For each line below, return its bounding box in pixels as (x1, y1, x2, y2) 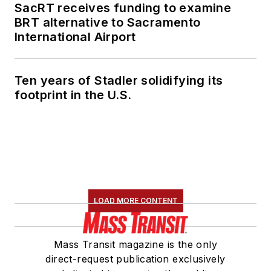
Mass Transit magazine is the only (53, 238, 218, 251)
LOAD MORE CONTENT (93, 196, 178, 206)
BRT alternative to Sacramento (15, 15, 201, 30)
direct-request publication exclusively (45, 253, 226, 266)
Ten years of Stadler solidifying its (15, 73, 223, 88)
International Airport (15, 30, 136, 45)
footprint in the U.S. (15, 88, 132, 103)
